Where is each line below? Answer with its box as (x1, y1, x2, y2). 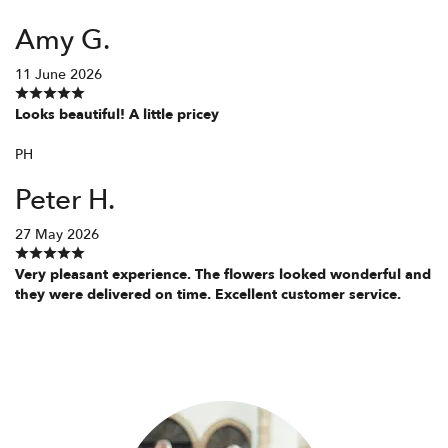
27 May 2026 (15, 224, 99, 244)
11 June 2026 (15, 64, 102, 84)
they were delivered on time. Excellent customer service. (15, 284, 401, 304)
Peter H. (15, 180, 115, 219)
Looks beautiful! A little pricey (15, 104, 219, 124)
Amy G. (15, 20, 110, 59)
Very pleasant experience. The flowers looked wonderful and (15, 264, 431, 284)
